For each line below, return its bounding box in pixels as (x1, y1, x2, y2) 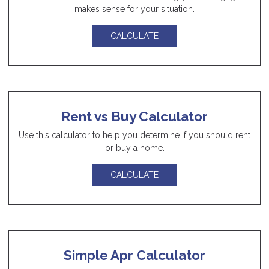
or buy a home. (104, 142, 165, 153)
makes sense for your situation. (74, 4, 195, 14)
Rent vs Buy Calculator (61, 108, 208, 124)
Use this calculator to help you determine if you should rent (19, 130, 250, 140)
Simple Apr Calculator (64, 247, 205, 263)
